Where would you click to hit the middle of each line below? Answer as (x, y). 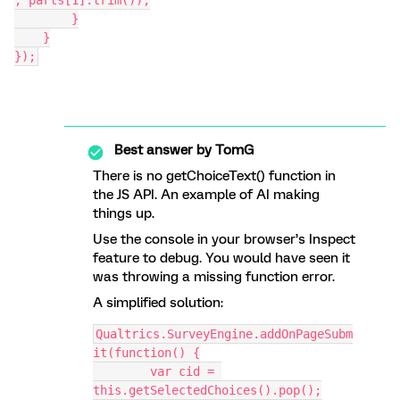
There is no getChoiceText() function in (214, 176)
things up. (124, 213)
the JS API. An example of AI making (206, 195)
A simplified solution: (158, 303)
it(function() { (146, 353)
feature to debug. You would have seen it (221, 258)
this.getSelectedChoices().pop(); (207, 390)
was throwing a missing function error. (214, 277)
